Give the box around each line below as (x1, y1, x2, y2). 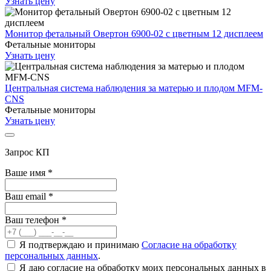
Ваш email (5, 191, 48, 201)
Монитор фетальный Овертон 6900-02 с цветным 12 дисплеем (5, 28, 263, 39)
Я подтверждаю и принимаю (19, 240, 142, 250)
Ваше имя (5, 168, 48, 178)
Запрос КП (5, 147, 50, 157)
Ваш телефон (5, 215, 62, 225)
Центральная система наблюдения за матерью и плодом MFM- (5, 83, 263, 93)
